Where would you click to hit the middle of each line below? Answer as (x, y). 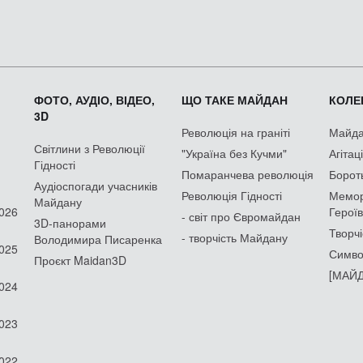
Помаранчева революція (248, 174)
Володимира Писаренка (98, 239)
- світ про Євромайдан (241, 216)
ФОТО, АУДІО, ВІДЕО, (94, 99)
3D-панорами (70, 222)
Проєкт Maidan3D (80, 260)
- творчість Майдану (235, 237)
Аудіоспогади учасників (96, 185)
